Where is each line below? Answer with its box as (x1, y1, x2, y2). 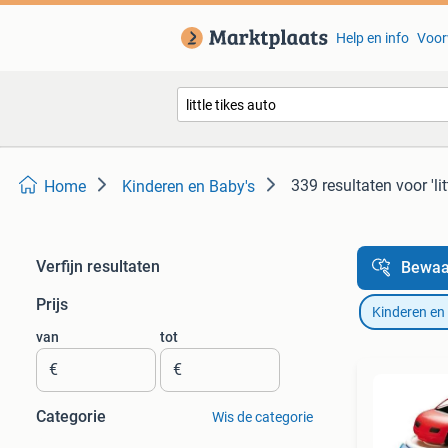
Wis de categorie (211, 409, 313, 425)
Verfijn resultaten (36, 257, 160, 276)
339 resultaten (291, 176, 392, 195)
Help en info (335, 30, 409, 46)
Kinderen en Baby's (122, 177, 255, 196)
